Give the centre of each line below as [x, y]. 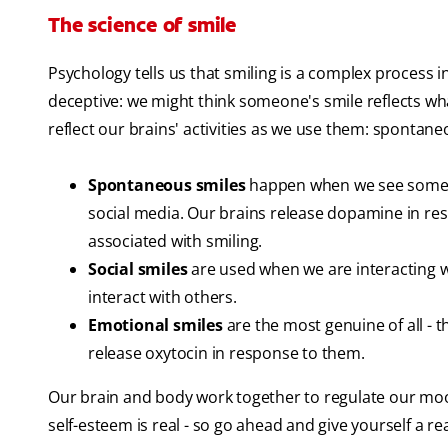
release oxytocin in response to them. [226, 353]
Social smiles [138, 269]
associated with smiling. [175, 241]
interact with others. [162, 297]
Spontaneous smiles [167, 185]
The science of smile [142, 25]
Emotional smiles [155, 325]
